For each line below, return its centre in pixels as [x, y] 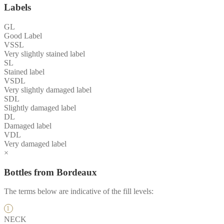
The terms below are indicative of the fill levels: [79, 191]
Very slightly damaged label [48, 89]
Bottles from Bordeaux [50, 172]
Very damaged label [35, 143]
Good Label [23, 35]
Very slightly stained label [44, 53]
